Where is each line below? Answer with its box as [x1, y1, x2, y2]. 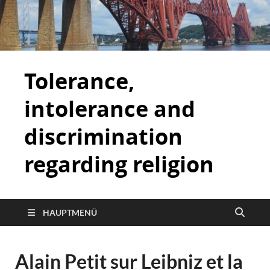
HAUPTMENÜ [43, 207, 97, 218]
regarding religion [24, 149, 214, 179]
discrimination [24, 121, 183, 151]
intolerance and [24, 93, 195, 124]
